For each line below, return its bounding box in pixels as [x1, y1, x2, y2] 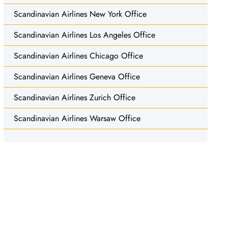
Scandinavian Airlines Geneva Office [13, 70, 140, 82]
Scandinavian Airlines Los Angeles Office [13, 28, 155, 41]
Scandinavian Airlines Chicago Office [13, 49, 143, 62]
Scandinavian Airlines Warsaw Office [13, 112, 140, 124]
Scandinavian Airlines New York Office [13, 8, 147, 20]
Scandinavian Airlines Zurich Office [13, 91, 135, 103]
